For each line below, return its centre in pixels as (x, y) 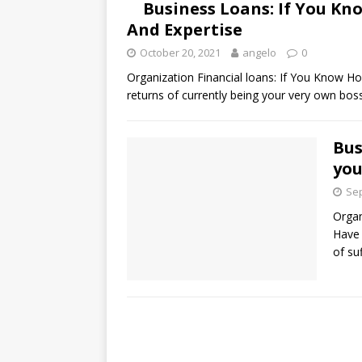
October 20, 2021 (180, 53)
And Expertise (185, 29)
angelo (259, 53)
